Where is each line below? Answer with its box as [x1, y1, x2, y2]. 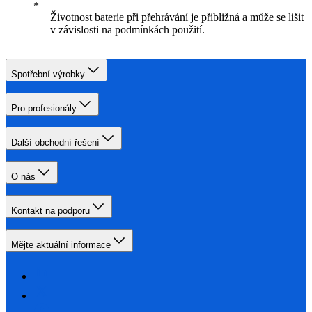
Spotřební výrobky [11, 69, 85, 80]
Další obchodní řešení [11, 137, 100, 148]
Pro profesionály [11, 103, 77, 114]
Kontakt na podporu [11, 205, 90, 217]
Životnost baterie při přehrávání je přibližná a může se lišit [50, 11, 304, 24]
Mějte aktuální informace [11, 240, 111, 251]
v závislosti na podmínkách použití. [50, 24, 205, 36]
